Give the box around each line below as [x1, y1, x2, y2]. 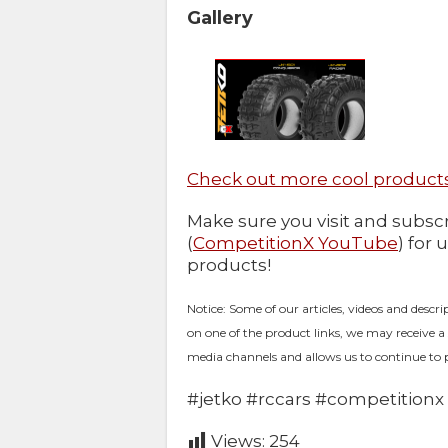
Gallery [187, 7, 253, 30]
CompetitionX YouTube [193, 233, 398, 254]
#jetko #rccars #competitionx [187, 389, 444, 410]
